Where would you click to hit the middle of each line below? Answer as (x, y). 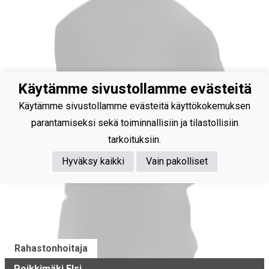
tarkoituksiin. (134, 139)
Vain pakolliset (177, 161)
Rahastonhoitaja (51, 248)
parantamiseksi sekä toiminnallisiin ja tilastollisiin (134, 122)
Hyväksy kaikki (93, 161)
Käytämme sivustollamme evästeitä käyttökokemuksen (134, 106)
